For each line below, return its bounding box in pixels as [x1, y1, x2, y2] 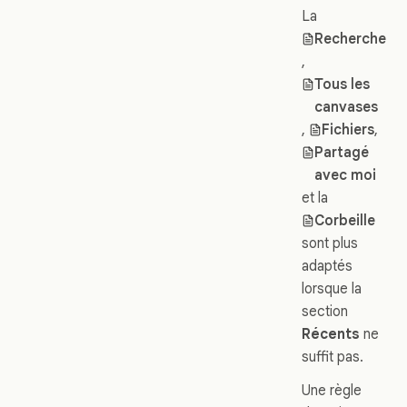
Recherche [314, 29, 387, 47]
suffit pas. [302, 347, 363, 365]
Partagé [314, 143, 370, 161]
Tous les [314, 74, 371, 93]
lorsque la [302, 279, 362, 297]
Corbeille [314, 211, 376, 229]
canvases [314, 97, 379, 115]
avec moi [314, 165, 377, 184]
